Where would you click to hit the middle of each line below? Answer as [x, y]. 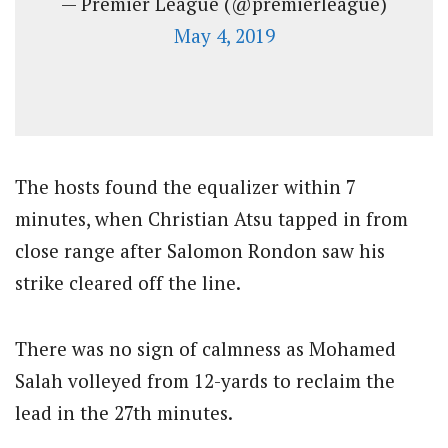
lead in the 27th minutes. [124, 412]
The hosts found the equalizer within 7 [185, 186]
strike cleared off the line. [128, 282]
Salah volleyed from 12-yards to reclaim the [205, 380]
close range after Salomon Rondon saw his [200, 250]
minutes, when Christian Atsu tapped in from [211, 218]
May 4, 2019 [224, 36]
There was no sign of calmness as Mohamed [205, 348]
